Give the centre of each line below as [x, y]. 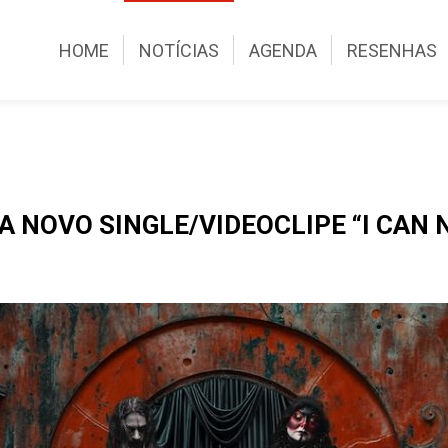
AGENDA [283, 50]
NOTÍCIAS [179, 50]
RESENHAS [392, 50]
